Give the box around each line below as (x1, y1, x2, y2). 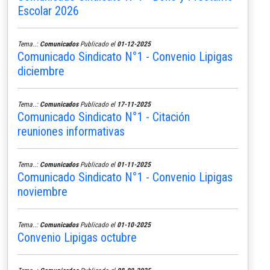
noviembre (17, 184, 67, 199)
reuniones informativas (17, 124, 125, 139)
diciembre (17, 63, 64, 78)
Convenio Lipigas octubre (17, 230, 137, 245)
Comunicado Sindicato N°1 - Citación (17, 109, 190, 124)
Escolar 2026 (17, 3, 79, 18)
